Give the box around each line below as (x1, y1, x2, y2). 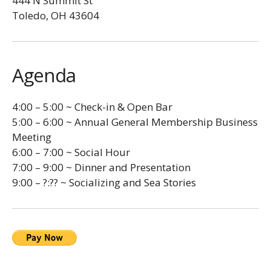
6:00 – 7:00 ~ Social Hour (12, 145, 130, 159)
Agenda (12, 62, 76, 88)
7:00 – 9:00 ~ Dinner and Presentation (12, 160, 191, 174)
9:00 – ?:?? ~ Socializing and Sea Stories (12, 175, 196, 189)
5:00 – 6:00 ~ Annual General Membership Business (12, 115, 258, 129)
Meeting (12, 130, 51, 144)
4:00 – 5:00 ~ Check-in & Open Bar (12, 100, 172, 114)
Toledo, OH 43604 (12, 8, 99, 22)
